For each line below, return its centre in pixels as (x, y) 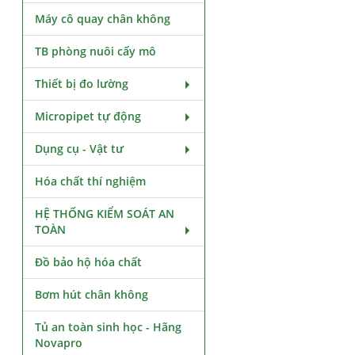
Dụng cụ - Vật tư (80, 149)
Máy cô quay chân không (103, 19)
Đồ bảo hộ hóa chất (89, 262)
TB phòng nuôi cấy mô (96, 51)
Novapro (59, 343)
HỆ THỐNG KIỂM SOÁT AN (105, 214)
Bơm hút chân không (92, 294)
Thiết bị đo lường (82, 84)
